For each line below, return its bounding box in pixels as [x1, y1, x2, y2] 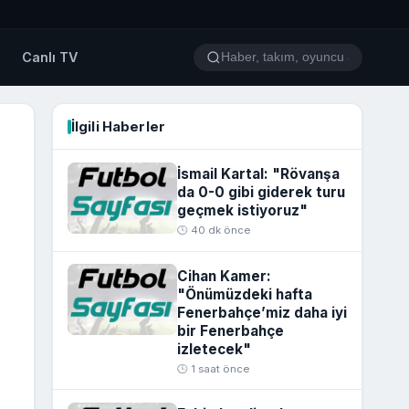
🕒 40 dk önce [176, 224, 250, 237]
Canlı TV [22, 49, 79, 66]
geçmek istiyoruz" [176, 201, 308, 219]
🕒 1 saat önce [176, 362, 249, 375]
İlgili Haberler [70, 118, 166, 135]
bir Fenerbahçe [176, 321, 284, 340]
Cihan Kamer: [176, 267, 271, 285]
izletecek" [176, 340, 251, 358]
